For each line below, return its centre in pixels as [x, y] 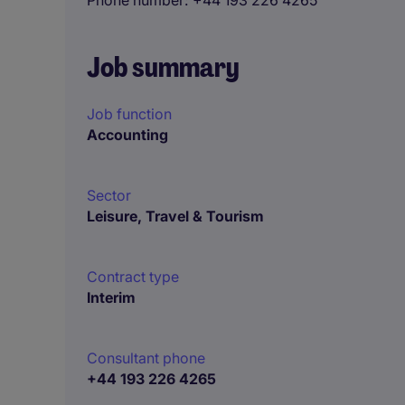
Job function [129, 114]
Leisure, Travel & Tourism [175, 216]
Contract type [133, 277]
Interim [111, 297]
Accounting [127, 135]
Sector [109, 195]
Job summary [163, 67]
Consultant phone [146, 358]
